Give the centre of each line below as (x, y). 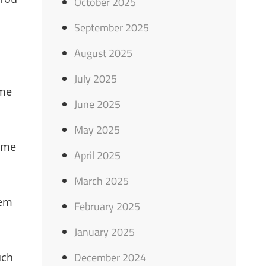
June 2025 (98, 104)
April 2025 (98, 155)
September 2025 (112, 28)
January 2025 (105, 232)
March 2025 (102, 181)
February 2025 (107, 206)
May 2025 (97, 130)
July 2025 (96, 79)
